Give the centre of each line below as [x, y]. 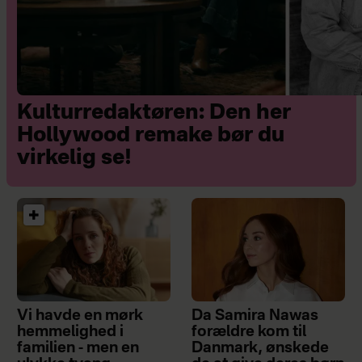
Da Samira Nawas [255, 316]
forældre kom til [249, 332]
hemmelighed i [70, 332]
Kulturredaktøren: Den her [154, 113]
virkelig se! [74, 158]
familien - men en [78, 348]
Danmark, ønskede [261, 348]
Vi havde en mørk [80, 316]
